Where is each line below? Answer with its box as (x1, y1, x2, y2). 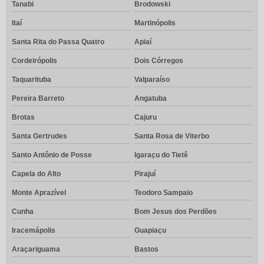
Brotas (12, 113, 35, 122)
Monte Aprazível (12, 189, 66, 197)
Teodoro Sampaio (134, 189, 193, 197)
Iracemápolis (12, 226, 55, 235)
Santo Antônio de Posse (12, 151, 92, 160)
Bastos (134, 245, 159, 254)
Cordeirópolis (12, 57, 57, 65)
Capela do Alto (12, 170, 61, 179)
